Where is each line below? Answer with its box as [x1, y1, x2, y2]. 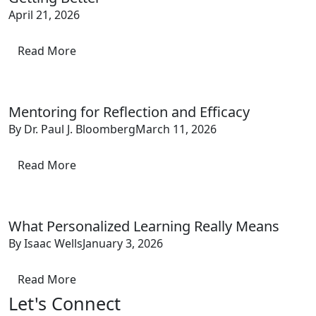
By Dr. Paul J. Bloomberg [8, 121, 135, 137]
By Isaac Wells [8, 235, 83, 251]
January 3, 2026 [83, 235, 163, 251]
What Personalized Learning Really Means [8, 216, 279, 236]
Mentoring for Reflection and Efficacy [8, 102, 250, 121]
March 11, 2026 [135, 121, 217, 137]
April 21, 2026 [8, 6, 80, 23]
